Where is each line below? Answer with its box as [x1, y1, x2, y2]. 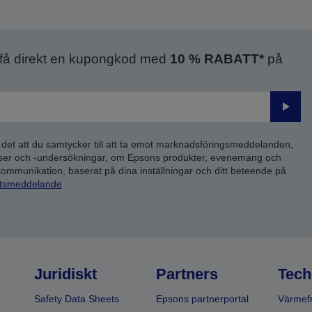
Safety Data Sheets [34, 293, 120, 304]
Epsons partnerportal [155, 293, 249, 304]
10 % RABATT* [169, 52, 264, 66]
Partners [155, 265, 218, 283]
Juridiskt [34, 265, 97, 283]
